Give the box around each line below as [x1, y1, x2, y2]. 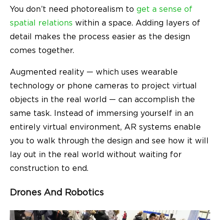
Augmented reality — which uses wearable [10, 68, 178, 76]
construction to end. [10, 164, 91, 172]
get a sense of [137, 5, 192, 13]
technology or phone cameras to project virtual [10, 82, 197, 90]
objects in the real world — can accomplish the [10, 95, 195, 104]
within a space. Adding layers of [73, 19, 200, 27]
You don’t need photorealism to [10, 5, 137, 13]
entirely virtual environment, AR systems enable [10, 123, 201, 131]
